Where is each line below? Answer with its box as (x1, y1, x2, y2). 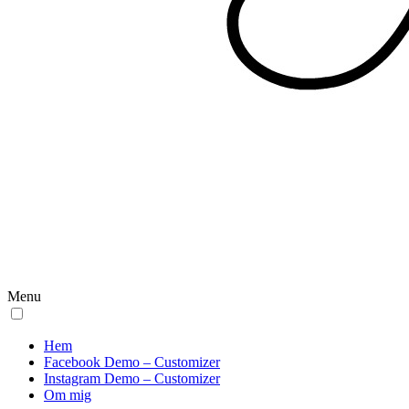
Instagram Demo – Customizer (44, 371, 220, 386)
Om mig (44, 387, 91, 403)
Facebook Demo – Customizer (44, 354, 220, 370)
